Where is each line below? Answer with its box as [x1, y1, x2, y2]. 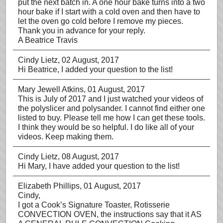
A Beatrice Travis [18, 36, 78, 44]
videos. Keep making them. [18, 132, 113, 141]
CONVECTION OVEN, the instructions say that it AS [18, 210, 202, 219]
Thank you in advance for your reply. [18, 26, 145, 35]
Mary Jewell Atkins [18, 85, 84, 94]
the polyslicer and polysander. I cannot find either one [18, 104, 205, 112]
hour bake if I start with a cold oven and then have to [18, 7, 200, 16]
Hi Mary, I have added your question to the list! [18, 162, 180, 170]
